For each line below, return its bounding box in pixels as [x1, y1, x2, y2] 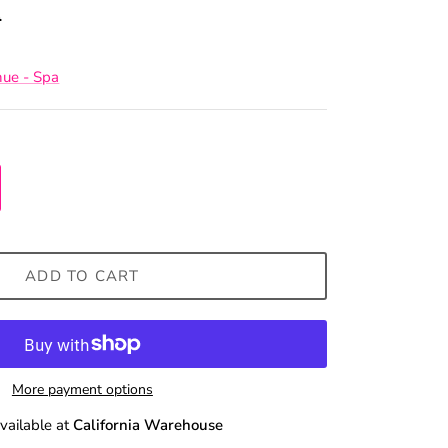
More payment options [11, 380, 153, 400]
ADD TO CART [25, 265, 140, 286]
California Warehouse [73, 415, 224, 436]
